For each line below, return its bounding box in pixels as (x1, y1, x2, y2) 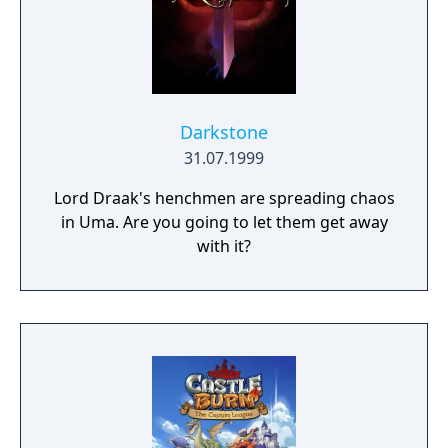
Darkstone (180, 120, 268, 144)
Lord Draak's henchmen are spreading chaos (53, 187, 395, 209)
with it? (197, 235, 251, 257)
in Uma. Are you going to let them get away (60, 211, 388, 233)
